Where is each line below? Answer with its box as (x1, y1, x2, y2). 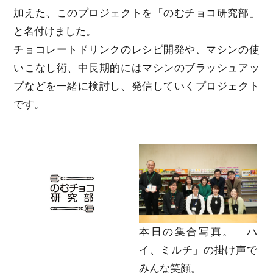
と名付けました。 (13, 25, 97, 37)
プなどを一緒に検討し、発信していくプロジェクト (13, 80, 260, 92)
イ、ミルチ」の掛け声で (139, 244, 257, 256)
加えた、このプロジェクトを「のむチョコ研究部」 (13, 7, 260, 19)
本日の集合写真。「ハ (139, 225, 257, 238)
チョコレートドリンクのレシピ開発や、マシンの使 (13, 43, 260, 55)
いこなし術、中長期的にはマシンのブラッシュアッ (13, 62, 260, 74)
